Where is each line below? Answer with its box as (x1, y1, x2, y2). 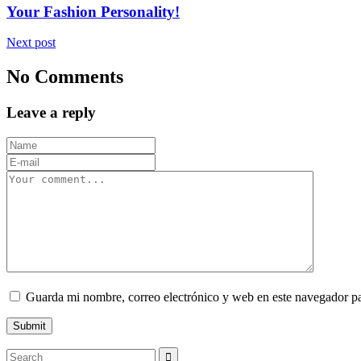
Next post (6, 35, 56, 50)
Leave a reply (6, 104, 96, 122)
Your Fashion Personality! (6, 2, 180, 20)
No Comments (6, 66, 123, 88)
